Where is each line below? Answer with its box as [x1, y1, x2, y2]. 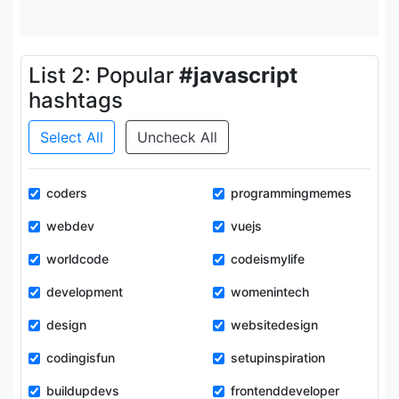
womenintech [231, 284, 309, 299]
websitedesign [231, 317, 318, 332]
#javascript [179, 62, 297, 88]
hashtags [28, 87, 123, 113]
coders [46, 185, 87, 200]
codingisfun [46, 350, 115, 365]
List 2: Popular [28, 62, 179, 88]
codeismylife [231, 251, 305, 266]
